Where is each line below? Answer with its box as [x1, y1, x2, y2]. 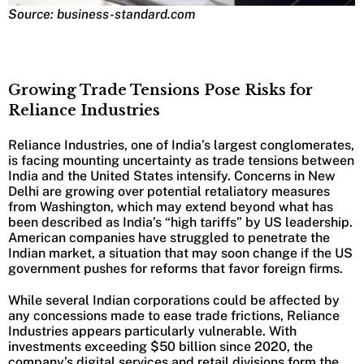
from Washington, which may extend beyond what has [8, 199, 333, 215]
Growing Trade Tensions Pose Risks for [8, 81, 313, 100]
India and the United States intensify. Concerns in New [8, 168, 336, 184]
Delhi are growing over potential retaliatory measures [8, 184, 330, 200]
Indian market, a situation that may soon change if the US [8, 245, 353, 262]
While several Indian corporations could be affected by [8, 292, 340, 309]
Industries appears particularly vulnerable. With [8, 323, 297, 340]
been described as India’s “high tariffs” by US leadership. [8, 214, 353, 231]
